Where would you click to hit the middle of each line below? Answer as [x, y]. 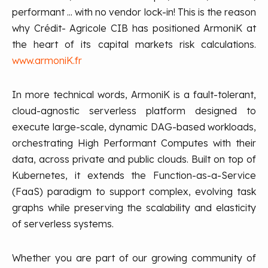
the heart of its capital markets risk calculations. [134, 44]
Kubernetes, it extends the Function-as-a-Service [134, 175]
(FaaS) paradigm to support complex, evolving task [134, 191]
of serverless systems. [63, 224]
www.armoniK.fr [47, 60]
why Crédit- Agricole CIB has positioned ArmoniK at [134, 28]
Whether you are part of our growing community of [134, 258]
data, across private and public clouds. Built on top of [134, 159]
